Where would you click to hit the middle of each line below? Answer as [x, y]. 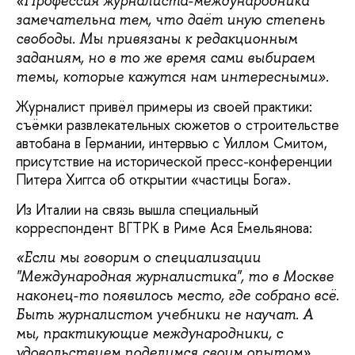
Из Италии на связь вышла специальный [137, 209]
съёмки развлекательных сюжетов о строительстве [177, 125]
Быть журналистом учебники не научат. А [164, 314]
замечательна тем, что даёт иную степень [170, 19]
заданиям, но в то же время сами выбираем [165, 57]
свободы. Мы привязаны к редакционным [157, 38]
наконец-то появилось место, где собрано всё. [177, 295]
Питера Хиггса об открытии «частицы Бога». [153, 180]
